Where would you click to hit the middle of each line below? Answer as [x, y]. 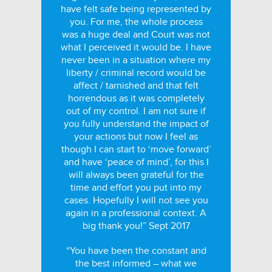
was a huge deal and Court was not [136, 35]
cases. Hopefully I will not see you [136, 200]
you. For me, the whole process [136, 22]
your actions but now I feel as [136, 137]
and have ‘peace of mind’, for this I [136, 162]
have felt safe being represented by [136, 9]
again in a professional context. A [136, 213]
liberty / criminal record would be [136, 73]
